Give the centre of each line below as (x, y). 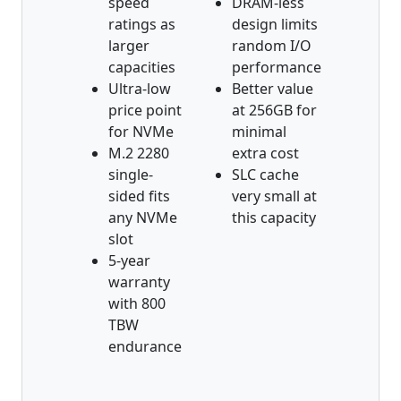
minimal (259, 131)
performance (277, 67)
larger (129, 45)
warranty (139, 282)
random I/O (272, 45)
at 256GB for (274, 110)
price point (145, 110)
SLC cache (265, 174)
